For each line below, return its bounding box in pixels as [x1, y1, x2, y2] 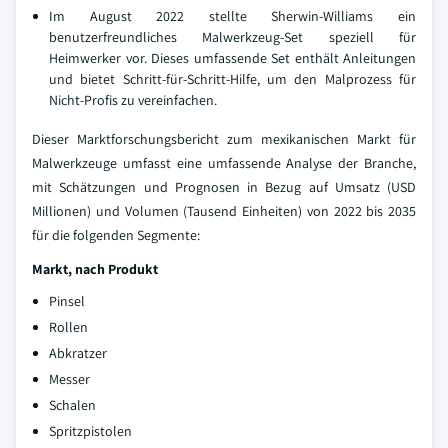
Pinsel [49, 292, 85, 311]
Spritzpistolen [49, 422, 132, 441]
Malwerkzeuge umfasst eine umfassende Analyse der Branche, [32, 154, 416, 173]
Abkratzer [49, 344, 107, 363]
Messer [49, 370, 90, 389]
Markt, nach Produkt [32, 260, 158, 279]
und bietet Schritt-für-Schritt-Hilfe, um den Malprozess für [49, 70, 416, 89]
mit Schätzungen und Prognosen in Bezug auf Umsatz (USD [32, 178, 416, 197]
